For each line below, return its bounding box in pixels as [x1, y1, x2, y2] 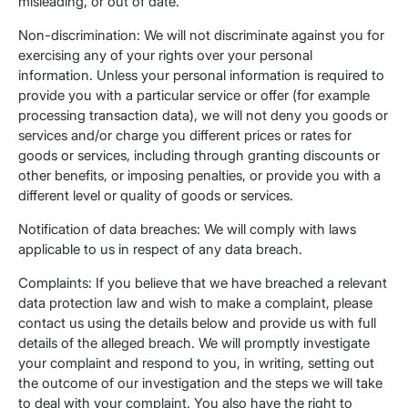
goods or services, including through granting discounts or [18, 147, 380, 165]
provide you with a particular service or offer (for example [18, 87, 370, 105]
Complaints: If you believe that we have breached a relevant [18, 274, 387, 292]
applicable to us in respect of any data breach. [18, 240, 302, 259]
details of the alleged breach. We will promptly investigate [18, 334, 370, 352]
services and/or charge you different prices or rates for [18, 127, 352, 145]
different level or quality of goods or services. [18, 187, 293, 205]
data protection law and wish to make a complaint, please [18, 294, 372, 312]
